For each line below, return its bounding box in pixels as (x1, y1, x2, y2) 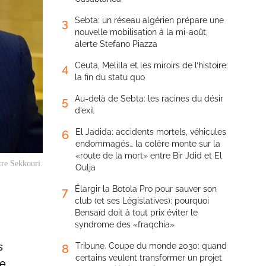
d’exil (75, 106, 94, 115)
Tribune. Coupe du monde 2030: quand (75, 241, 227, 251)
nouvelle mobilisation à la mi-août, (75, 27, 208, 37)
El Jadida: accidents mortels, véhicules (75, 127, 226, 137)
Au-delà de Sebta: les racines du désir (75, 94, 223, 103)
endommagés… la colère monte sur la (75, 139, 220, 148)
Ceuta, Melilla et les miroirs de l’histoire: (75, 61, 228, 70)
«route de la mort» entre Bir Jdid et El (75, 151, 222, 160)
